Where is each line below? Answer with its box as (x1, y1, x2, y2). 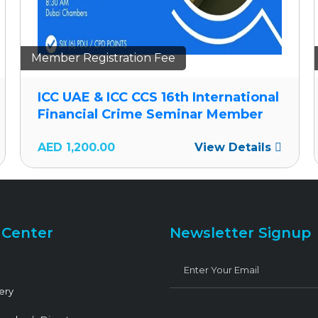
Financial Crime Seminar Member (38, 106, 264, 123)
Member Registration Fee (31, 51, 176, 65)
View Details (194, 141, 275, 155)
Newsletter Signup (170, 224, 311, 242)
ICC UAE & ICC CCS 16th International (38, 89, 280, 106)
